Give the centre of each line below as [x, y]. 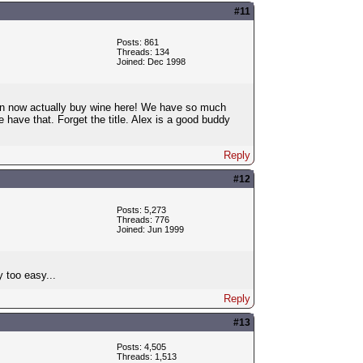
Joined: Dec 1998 [151, 61]
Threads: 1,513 [146, 356]
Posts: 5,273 [141, 209]
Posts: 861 [137, 42]
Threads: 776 [143, 219]
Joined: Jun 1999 [150, 229]
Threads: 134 [143, 51]
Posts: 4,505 [141, 346]
